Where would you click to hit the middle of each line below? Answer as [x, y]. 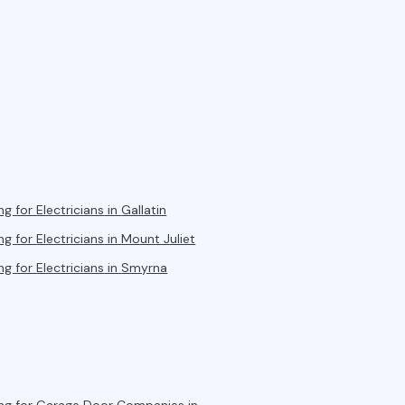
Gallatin [144, 210]
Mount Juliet [159, 239]
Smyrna [145, 268]
